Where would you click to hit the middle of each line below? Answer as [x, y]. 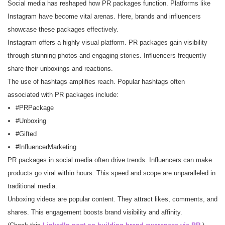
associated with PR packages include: [63, 95]
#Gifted [26, 134]
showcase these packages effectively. [63, 30]
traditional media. [32, 186]
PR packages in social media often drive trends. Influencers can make [110, 160]
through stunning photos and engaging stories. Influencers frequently [107, 56]
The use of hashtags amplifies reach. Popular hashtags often [96, 82]
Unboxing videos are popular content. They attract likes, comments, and [113, 199]
